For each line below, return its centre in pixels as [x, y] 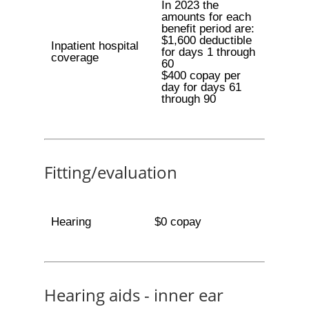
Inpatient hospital [94, 46]
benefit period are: [208, 29]
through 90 [188, 99]
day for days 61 [201, 87]
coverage [74, 58]
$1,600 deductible [206, 40]
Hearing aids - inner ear [134, 295]
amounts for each [206, 17]
